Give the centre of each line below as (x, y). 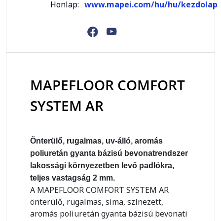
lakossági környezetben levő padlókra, (102, 166)
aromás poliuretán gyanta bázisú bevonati (109, 214)
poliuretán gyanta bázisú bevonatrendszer (109, 153)
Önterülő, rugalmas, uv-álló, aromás (96, 141)
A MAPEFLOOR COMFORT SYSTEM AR (99, 190)
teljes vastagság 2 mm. (73, 178)
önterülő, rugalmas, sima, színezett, (97, 202)
